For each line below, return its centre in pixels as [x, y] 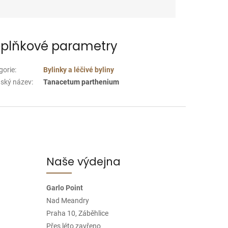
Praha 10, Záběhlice [77, 213]
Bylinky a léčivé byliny [79, 69]
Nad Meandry [67, 200]
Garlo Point [64, 188]
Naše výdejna [83, 161]
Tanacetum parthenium [81, 82]
